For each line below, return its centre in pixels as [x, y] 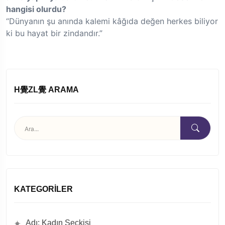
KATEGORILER [43, 189]
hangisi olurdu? [36, 9]
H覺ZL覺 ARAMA [46, 90]
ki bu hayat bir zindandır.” [54, 33]
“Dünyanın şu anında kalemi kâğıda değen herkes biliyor [112, 21]
